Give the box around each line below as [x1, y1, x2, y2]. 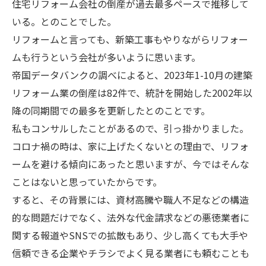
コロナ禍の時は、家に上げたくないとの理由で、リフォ [12, 139, 249, 153]
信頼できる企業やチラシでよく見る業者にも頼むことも [12, 246, 249, 260]
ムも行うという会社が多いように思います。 [12, 50, 201, 64]
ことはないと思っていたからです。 [12, 175, 162, 189]
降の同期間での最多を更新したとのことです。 [12, 103, 210, 118]
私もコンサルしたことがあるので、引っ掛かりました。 [12, 121, 249, 135]
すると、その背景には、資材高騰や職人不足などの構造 [12, 192, 249, 207]
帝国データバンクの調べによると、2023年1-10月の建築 [12, 68, 252, 82]
